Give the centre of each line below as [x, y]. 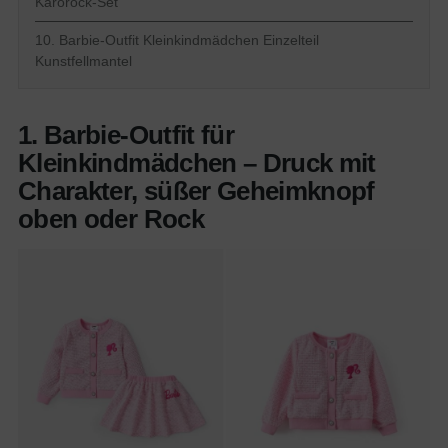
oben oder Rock [111, 219]
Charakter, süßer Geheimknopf [196, 191]
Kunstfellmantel [83, 61]
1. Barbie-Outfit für [126, 135]
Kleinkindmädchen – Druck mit [197, 163]
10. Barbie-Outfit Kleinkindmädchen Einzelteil [177, 40]
